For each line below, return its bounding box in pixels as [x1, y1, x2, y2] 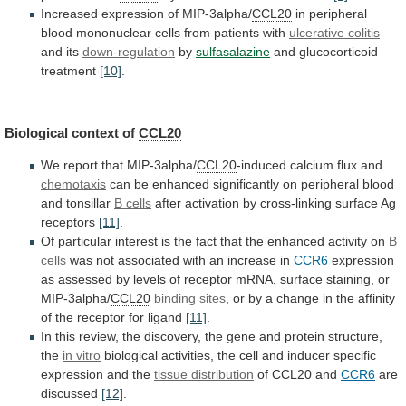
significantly [213, 177, 279, 192]
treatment [41, 63, 100, 78]
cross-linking [260, 196, 332, 211]
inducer [287, 348, 330, 363]
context [72, 125, 119, 141]
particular [58, 234, 111, 249]
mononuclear [76, 24, 151, 40]
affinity [358, 291, 395, 306]
